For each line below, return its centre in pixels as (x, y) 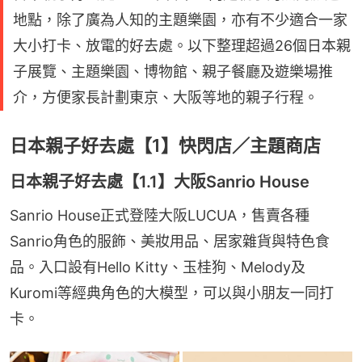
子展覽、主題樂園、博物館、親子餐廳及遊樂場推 (173, 71)
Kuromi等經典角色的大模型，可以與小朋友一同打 (172, 293)
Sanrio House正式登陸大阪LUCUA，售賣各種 (160, 215)
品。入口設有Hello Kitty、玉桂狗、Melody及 (158, 267)
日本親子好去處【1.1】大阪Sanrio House (160, 181)
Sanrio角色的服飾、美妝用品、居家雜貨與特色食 (170, 241)
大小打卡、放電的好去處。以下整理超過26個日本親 (182, 45)
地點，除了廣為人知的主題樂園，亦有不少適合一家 (180, 19)
